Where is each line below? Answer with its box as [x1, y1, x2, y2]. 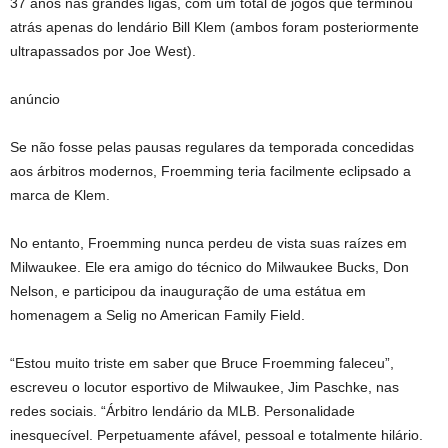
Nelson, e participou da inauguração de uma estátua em [10, 283, 366, 299]
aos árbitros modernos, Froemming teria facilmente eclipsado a [10, 163, 411, 179]
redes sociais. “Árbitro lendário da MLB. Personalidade [10, 403, 355, 419]
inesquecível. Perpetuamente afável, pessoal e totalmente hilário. [10, 427, 423, 443]
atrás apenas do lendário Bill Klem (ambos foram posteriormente [10, 19, 419, 35]
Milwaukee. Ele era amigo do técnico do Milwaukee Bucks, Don [10, 259, 409, 275]
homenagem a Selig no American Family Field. [10, 307, 305, 323]
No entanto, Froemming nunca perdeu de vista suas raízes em [10, 235, 407, 251]
